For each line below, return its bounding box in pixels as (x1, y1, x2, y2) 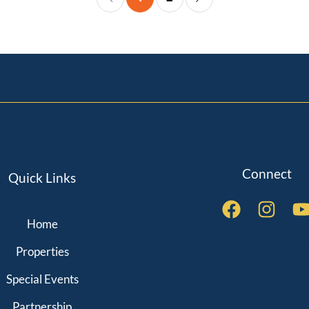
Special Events (6, 272, 79, 287)
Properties (15, 244, 69, 259)
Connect (241, 165, 292, 181)
